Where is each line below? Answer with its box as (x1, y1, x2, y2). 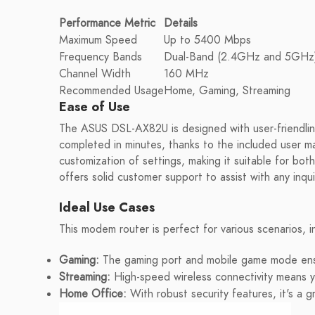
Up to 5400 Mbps (164, 32, 251, 48)
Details (164, 15, 198, 31)
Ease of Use (59, 98, 130, 115)
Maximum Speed (59, 32, 137, 48)
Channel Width (59, 66, 131, 82)
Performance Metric (59, 15, 155, 31)
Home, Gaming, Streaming (164, 83, 290, 98)
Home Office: (59, 286, 127, 302)
